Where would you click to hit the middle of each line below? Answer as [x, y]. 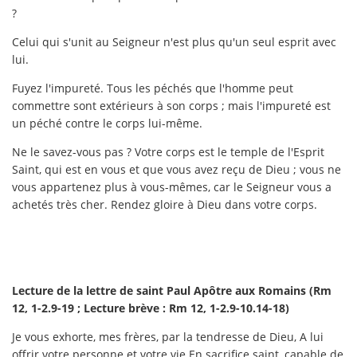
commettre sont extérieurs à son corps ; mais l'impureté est [171, 105]
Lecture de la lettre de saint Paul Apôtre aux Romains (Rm [172, 290]
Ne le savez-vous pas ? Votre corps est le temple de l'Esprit [168, 151]
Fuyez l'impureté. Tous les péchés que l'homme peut [153, 88]
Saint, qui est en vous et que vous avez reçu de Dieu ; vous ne [177, 169]
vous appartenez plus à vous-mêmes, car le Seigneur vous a [172, 186]
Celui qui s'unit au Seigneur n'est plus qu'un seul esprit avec [174, 41]
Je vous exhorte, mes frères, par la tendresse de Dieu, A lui [168, 336]
